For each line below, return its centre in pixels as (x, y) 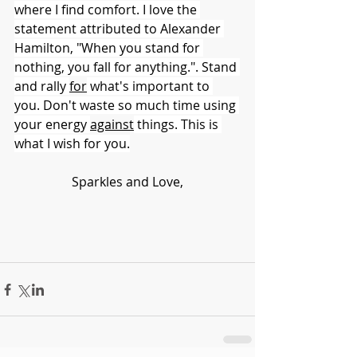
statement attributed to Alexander (119, 29)
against (112, 125)
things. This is (178, 125)
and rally (42, 86)
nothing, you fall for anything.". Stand (127, 67)
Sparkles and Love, (127, 182)
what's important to (150, 86)
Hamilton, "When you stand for (109, 48)
